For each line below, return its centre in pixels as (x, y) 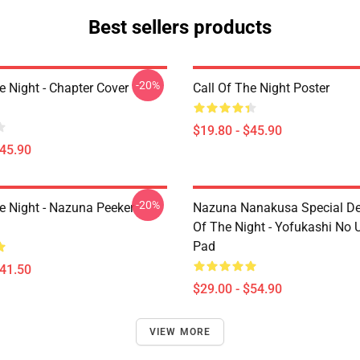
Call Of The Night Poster (261, 88)
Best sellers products (180, 27)
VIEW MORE (180, 332)
